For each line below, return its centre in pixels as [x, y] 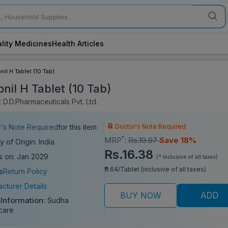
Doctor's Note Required [149, 126]
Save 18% [178, 140]
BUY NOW [140, 195]
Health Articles [78, 43]
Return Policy [25, 172]
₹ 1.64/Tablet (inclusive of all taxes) [155, 169]
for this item [78, 127]
